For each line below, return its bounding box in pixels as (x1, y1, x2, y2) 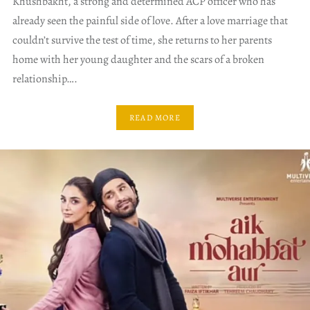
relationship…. (12, 71, 77, 87)
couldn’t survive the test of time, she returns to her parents (12, 33, 272, 48)
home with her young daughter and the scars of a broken (12, 52, 264, 68)
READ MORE (129, 111, 181, 123)
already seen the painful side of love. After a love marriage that (12, 13, 288, 29)
